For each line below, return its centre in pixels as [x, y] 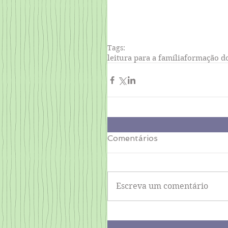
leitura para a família [146, 58]
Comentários [133, 138]
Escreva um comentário [162, 186]
